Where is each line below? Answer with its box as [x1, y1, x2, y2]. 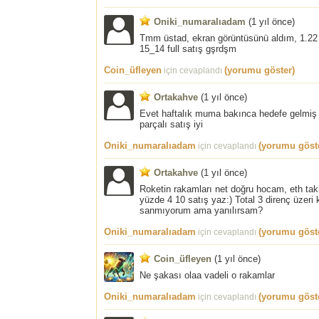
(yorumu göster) [224, 64, 295, 75]
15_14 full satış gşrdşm [140, 43, 236, 54]
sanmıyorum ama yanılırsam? [140, 204, 263, 216]
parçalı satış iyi [140, 118, 203, 130]
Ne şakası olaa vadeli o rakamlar [140, 269, 275, 281]
